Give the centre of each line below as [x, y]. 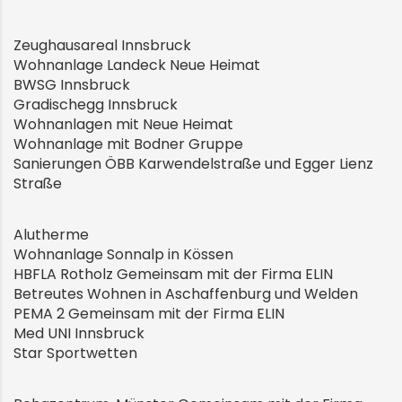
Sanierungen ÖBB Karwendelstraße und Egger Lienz [193, 163]
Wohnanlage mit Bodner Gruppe [128, 144]
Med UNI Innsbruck [79, 333]
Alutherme [51, 234]
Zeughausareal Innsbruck [102, 45]
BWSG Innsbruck [72, 84]
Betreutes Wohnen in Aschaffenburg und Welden [186, 293]
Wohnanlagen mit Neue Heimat [123, 124]
